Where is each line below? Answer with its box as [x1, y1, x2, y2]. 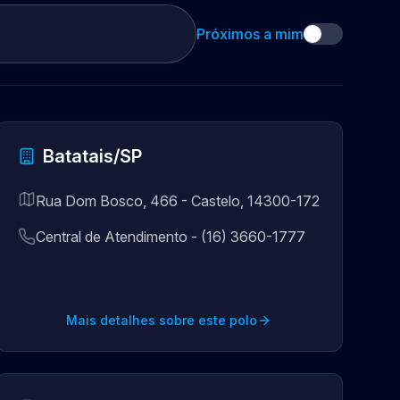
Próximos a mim [196, 25, 304, 43]
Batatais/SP [42, 146, 142, 167]
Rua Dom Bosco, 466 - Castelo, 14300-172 [35, 192, 320, 210]
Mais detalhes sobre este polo [66, 312, 258, 328]
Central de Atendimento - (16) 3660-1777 [35, 228, 305, 246]
